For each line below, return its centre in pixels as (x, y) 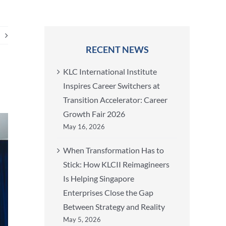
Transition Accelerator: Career (115, 100)
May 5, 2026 (82, 219)
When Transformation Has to (114, 150)
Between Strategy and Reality (114, 207)
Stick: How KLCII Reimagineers (116, 164)
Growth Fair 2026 (94, 114)
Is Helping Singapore (99, 178)
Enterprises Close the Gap (108, 192)
